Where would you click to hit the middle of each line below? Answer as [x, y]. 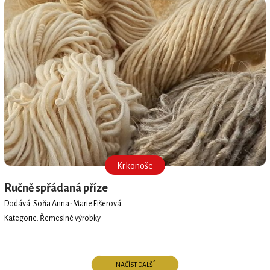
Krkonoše [135, 165]
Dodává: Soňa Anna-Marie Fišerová [62, 204]
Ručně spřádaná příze [56, 188]
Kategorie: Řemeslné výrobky [52, 218]
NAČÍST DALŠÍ [135, 264]
